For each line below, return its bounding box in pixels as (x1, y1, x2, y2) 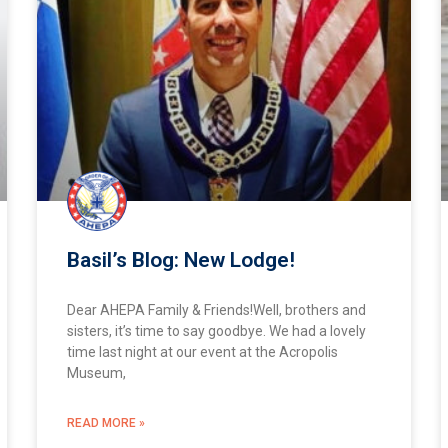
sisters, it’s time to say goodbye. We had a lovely (67, 322, 367, 339)
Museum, (67, 364, 127, 381)
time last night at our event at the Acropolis (67, 343, 339, 360)
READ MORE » (67, 415, 146, 430)
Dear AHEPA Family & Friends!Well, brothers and (67, 301, 367, 318)
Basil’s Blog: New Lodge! (67, 247, 296, 272)
